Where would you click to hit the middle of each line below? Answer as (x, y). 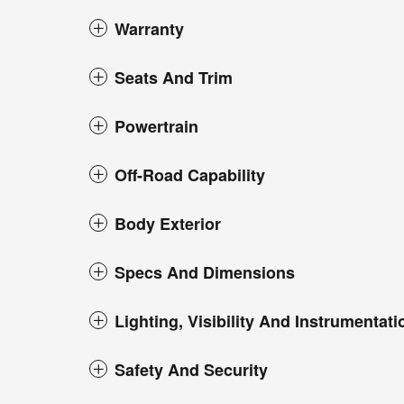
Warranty (149, 29)
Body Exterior (168, 224)
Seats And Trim (174, 78)
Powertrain (156, 127)
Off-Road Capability (190, 175)
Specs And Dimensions (205, 273)
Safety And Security (191, 370)
